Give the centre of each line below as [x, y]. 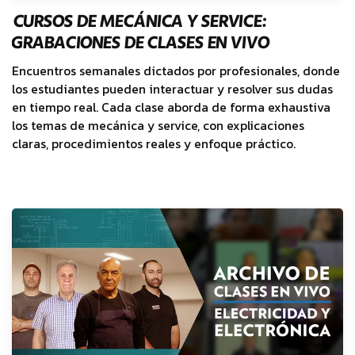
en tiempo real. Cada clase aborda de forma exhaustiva [171, 107]
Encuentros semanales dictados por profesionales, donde [176, 71]
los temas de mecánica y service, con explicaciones [158, 125]
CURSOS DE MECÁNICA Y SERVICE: [139, 21]
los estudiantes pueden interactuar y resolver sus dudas [172, 89]
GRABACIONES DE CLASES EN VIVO [140, 42]
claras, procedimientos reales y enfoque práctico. [154, 143]
